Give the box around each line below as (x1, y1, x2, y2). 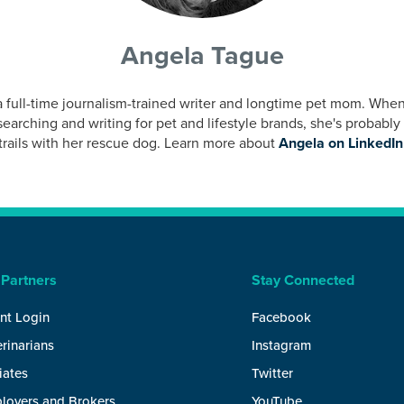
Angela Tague (120, 41, 284, 71)
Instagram (252, 337, 311, 353)
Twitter (252, 365, 293, 381)
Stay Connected (252, 271, 354, 289)
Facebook (252, 309, 311, 326)
